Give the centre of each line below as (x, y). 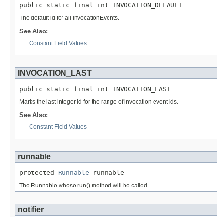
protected (39, 172)
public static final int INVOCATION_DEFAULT (101, 5)
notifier (31, 210)
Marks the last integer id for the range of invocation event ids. (99, 102)
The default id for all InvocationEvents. (69, 18)
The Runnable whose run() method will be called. (84, 186)
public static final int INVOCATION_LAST (95, 89)
